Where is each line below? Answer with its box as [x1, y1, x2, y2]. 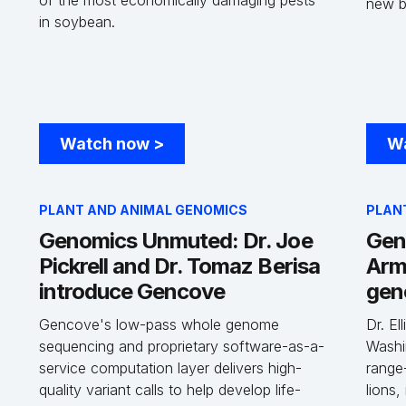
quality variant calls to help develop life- [38, 381, 301, 399]
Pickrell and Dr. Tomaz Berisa [38, 253, 320, 279]
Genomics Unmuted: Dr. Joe [38, 227, 313, 254]
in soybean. [38, 13, 115, 31]
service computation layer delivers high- [38, 359, 302, 377]
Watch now [59, 134, 153, 153]
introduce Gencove [38, 278, 226, 304]
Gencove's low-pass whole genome [38, 315, 279, 333]
